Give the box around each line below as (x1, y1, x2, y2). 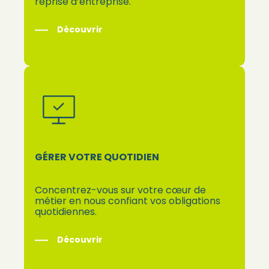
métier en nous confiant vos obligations (35, 193, 221, 208)
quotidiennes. (35, 204, 97, 219)
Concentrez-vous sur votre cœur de (35, 183, 207, 197)
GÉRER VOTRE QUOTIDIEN (35, 150, 160, 164)
